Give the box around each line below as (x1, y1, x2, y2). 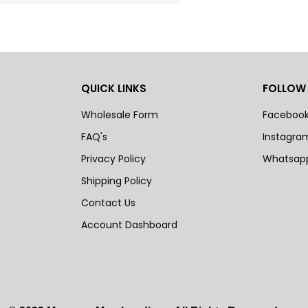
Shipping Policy (81, 174, 153, 188)
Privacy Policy (81, 152, 146, 166)
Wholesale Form (81, 108, 159, 122)
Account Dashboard (81, 218, 178, 232)
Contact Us (81, 196, 136, 210)
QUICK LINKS (81, 81, 147, 96)
